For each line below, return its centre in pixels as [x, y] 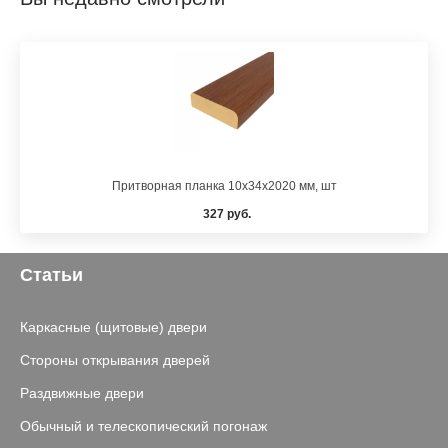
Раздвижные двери [82, 393]
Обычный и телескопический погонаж [143, 426]
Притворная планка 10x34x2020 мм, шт [224, 186]
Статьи [51, 275]
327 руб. [227, 214]
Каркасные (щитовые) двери [113, 327]
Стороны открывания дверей [115, 360]
